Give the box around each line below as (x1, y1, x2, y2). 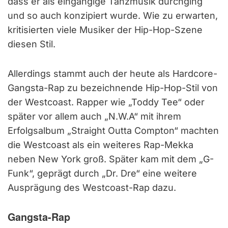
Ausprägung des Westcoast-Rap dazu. (8, 182, 176, 193)
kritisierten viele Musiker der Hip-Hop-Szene (8, 24, 203, 35)
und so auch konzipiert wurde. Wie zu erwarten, (8, 10, 218, 21)
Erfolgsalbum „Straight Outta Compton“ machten (8, 125, 219, 136)
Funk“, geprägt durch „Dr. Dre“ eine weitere (8, 167, 197, 179)
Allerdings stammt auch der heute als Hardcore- (8, 68, 217, 79)
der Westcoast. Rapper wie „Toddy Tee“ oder (8, 96, 205, 107)
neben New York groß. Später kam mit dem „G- (8, 153, 214, 164)
